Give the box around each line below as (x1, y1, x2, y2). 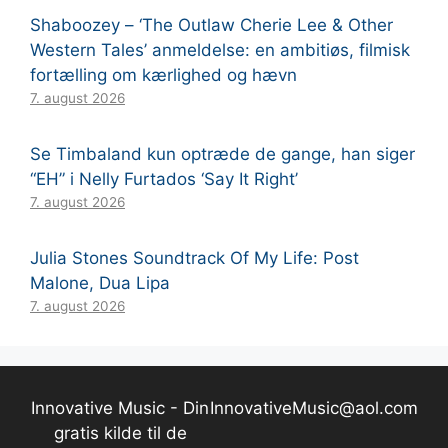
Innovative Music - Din (31, 398, 209, 419)
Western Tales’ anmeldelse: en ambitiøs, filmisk (30, 40, 410, 61)
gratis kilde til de (53, 423, 187, 444)
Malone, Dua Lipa (30, 273, 170, 294)
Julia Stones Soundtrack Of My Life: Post (30, 248, 359, 269)
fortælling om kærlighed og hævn (30, 65, 297, 86)
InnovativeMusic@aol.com (210, 398, 418, 419)
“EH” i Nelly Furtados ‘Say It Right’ (30, 169, 298, 190)
